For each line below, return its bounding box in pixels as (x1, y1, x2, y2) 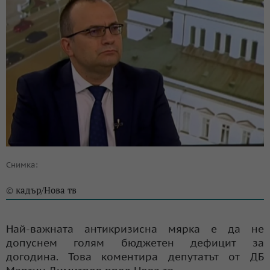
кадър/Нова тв (16, 183, 77, 196)
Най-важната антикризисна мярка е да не (6, 222, 264, 236)
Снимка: (6, 159, 38, 170)
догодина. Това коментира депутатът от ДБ (6, 250, 264, 263)
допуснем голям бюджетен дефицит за (6, 236, 264, 250)
